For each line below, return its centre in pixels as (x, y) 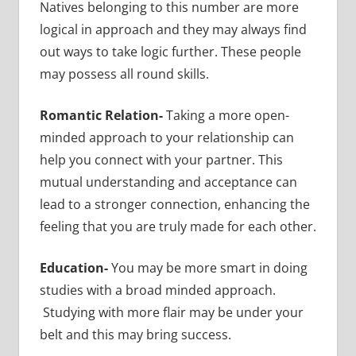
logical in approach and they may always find (173, 29)
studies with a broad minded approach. (157, 290)
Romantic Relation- (103, 115)
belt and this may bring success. (135, 334)
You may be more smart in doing (209, 267)
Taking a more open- (227, 115)
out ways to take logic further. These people (170, 51)
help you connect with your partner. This (161, 159)
